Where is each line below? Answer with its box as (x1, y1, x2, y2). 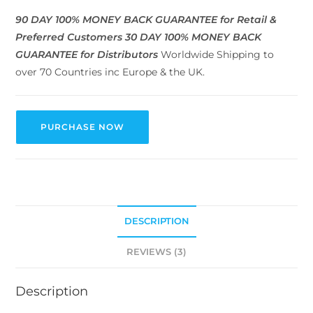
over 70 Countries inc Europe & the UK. (15, 65, 205, 78)
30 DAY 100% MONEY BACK (122, 30, 262, 43)
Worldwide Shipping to (158, 48, 275, 61)
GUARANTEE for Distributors (15, 48, 159, 61)
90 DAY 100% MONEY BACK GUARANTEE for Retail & (15, 13, 277, 26)
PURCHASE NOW (41, 121, 125, 132)
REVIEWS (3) (126, 246, 187, 257)
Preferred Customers (15, 30, 123, 43)
